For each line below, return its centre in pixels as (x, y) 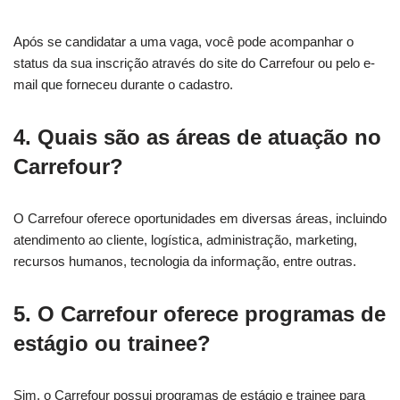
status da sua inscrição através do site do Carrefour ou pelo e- (194, 62)
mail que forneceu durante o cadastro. (123, 84)
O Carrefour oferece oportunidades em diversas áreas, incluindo (200, 218)
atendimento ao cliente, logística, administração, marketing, (185, 239)
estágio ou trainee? (112, 343)
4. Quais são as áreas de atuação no (197, 137)
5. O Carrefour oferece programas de (200, 313)
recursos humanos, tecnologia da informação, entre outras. (185, 261)
